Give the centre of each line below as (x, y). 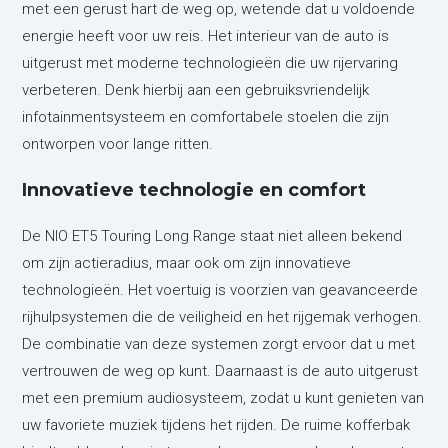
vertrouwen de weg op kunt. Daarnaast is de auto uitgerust (220, 370)
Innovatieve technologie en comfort (194, 189)
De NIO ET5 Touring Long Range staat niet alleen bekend (212, 235)
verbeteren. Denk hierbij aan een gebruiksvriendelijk (196, 89)
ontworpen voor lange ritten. (118, 143)
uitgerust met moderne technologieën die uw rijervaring (210, 62)
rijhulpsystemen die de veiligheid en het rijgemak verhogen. (222, 316)
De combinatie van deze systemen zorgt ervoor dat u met (219, 343)
